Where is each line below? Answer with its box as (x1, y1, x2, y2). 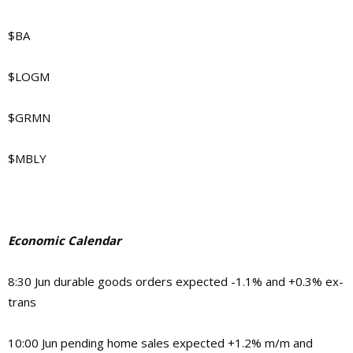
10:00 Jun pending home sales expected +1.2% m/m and (8, 334, 313, 351)
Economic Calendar (8, 232, 121, 248)
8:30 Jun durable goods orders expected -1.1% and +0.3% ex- (8, 273, 344, 289)
